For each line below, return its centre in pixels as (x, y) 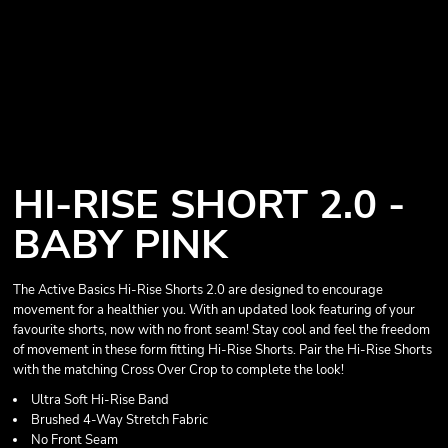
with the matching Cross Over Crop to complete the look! (180, 370)
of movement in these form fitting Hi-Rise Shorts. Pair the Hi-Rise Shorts (222, 350)
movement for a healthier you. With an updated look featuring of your (214, 310)
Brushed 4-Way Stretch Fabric (119, 420)
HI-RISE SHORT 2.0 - (209, 205)
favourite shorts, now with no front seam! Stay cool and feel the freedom (221, 330)
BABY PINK (120, 245)
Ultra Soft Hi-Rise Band (100, 400)
